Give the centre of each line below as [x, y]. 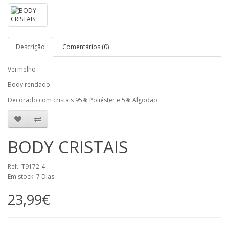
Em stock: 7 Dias [31, 177]
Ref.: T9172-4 [26, 166]
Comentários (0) [86, 47]
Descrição [30, 47]
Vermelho [22, 69]
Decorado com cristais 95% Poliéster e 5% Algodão [83, 100]
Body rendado [29, 85]
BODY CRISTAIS [68, 147]
